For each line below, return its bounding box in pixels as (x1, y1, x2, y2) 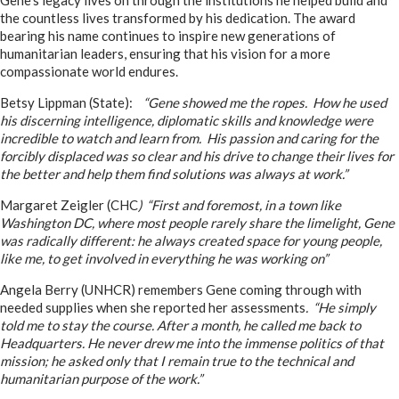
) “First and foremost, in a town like (138, 197, 341, 213)
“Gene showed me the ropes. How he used (143, 94, 387, 110)
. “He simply (305, 299, 376, 315)
